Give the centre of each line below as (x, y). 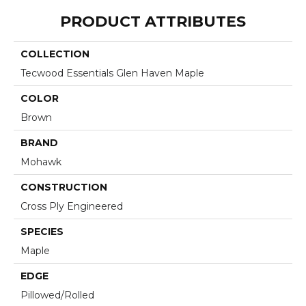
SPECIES (42, 231)
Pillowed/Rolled (57, 295)
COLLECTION (55, 54)
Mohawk (41, 162)
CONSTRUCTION (64, 187)
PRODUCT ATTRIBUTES (153, 21)
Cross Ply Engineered (72, 206)
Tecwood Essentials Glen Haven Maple (112, 73)
